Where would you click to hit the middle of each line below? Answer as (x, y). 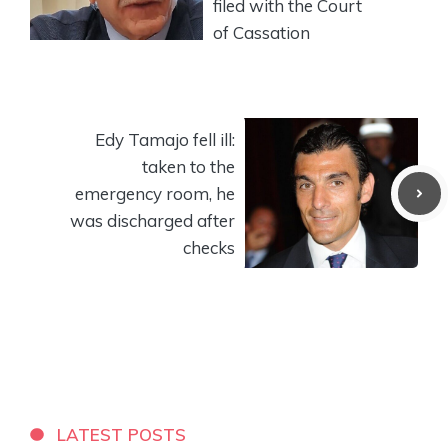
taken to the (188, 166)
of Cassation (261, 32)
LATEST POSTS (122, 434)
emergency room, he (155, 193)
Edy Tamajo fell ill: (165, 139)
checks (209, 247)
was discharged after (152, 220)
